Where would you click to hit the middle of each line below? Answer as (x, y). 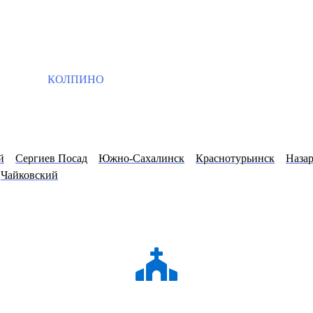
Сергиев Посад (51, 159)
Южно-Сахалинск (141, 159)
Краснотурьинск (235, 159)
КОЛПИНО (74, 79)
